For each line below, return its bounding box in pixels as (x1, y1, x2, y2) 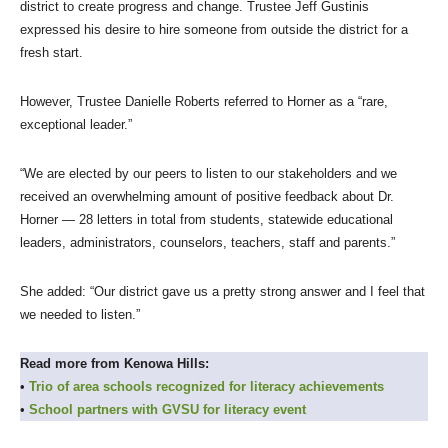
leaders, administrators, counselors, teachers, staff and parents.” (20, 235, 395, 250)
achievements (299, 379, 384, 394)
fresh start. (20, 45, 83, 60)
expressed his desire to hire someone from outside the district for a (20, 22, 408, 37)
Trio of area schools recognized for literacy (29, 379, 299, 394)
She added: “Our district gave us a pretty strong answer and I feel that (20, 284, 425, 299)
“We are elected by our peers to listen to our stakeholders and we (20, 166, 397, 181)
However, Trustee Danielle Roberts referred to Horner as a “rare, (20, 94, 388, 109)
